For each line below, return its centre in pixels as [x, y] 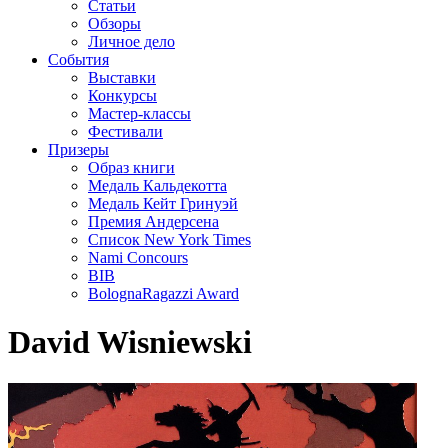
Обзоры [114, 23]
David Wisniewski [130, 342]
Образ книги [131, 167]
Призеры [78, 149]
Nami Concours [138, 257]
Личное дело [131, 41]
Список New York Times [169, 239]
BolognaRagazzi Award [163, 293]
